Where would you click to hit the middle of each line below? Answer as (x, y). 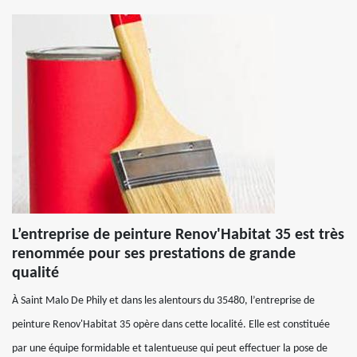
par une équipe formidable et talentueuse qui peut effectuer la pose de (170, 349)
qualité (35, 273)
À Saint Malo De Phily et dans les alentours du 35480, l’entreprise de (163, 301)
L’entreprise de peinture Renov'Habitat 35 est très (178, 235)
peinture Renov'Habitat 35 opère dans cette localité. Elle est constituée (171, 325)
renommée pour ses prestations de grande (154, 254)
